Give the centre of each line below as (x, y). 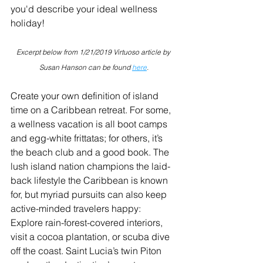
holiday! (28, 23)
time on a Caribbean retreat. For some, (92, 110)
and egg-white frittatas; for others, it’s (88, 138)
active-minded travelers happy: (77, 208)
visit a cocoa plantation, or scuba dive (91, 237)
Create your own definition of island (86, 96)
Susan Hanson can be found (86, 67)
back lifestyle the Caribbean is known (90, 180)
